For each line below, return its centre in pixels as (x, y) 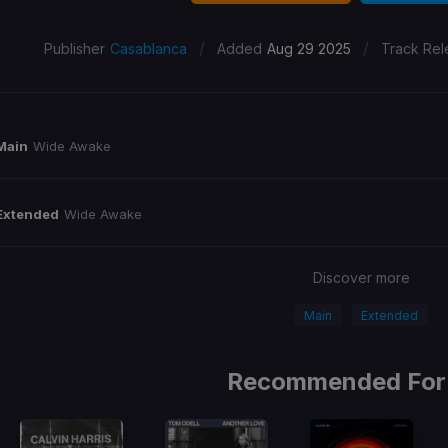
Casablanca (148, 48)
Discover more (361, 277)
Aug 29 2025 (308, 48)
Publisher (74, 48)
